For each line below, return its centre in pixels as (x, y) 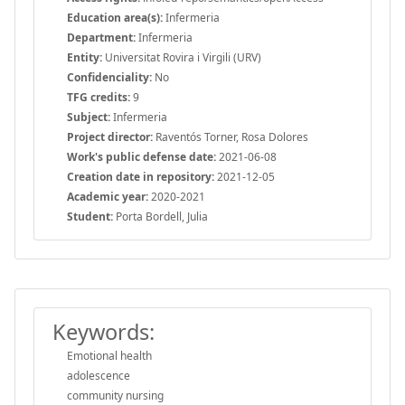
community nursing (115, 395)
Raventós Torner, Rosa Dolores (231, 137)
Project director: (110, 137)
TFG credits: (99, 97)
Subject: (89, 117)
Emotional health (109, 355)
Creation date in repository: (141, 176)
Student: (90, 216)
